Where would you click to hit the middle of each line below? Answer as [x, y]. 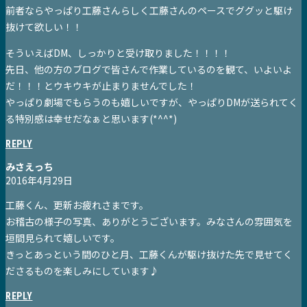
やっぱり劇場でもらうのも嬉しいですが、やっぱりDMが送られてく [152, 102]
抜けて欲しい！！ [44, 27]
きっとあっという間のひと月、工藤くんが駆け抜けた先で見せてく [149, 255]
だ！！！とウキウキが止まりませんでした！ [101, 86]
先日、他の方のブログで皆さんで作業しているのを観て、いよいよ [149, 70]
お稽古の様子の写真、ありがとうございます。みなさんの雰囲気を [149, 222]
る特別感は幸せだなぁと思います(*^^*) [91, 119]
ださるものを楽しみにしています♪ [82, 271]
